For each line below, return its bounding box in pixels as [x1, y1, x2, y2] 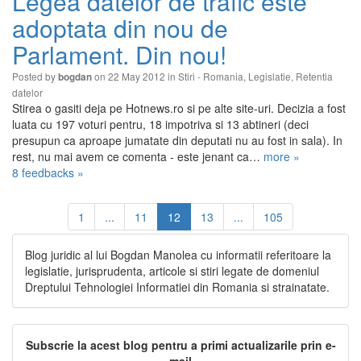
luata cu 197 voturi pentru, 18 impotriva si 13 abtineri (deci [12, 116, 309, 132]
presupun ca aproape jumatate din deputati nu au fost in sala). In [12, 132, 342, 148]
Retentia [296, 69, 333, 83]
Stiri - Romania [178, 69, 243, 83]
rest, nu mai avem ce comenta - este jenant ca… [12, 148, 263, 164]
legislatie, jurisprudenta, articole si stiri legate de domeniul [25, 263, 319, 279]
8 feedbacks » [12, 164, 84, 180]
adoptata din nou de [12, 10, 228, 45]
